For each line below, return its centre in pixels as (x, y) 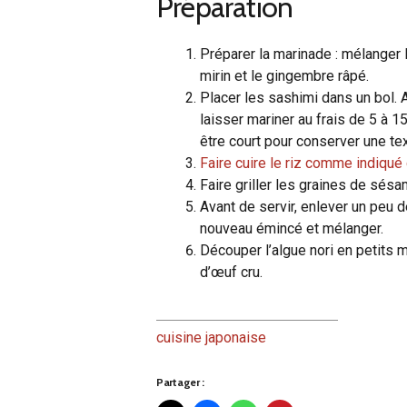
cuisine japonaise (211, 337)
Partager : (180, 382)
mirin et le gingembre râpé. (284, 75)
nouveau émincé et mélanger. (292, 228)
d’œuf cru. (231, 272)
